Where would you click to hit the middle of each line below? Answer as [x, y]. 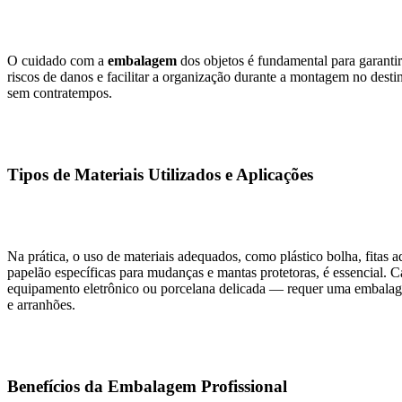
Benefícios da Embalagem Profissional [147, 386]
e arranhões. [41, 304]
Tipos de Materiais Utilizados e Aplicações [160, 175]
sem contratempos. [60, 93]
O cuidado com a [57, 61]
